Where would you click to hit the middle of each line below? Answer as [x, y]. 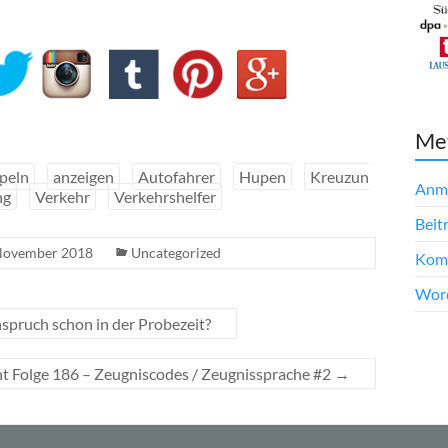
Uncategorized [176, 252]
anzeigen [83, 176]
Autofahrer [176, 176]
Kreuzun [339, 176]
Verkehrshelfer [165, 196]
